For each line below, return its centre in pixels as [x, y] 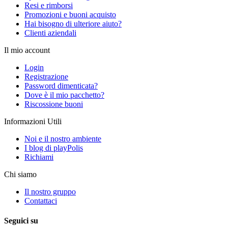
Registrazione [46, 76]
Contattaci [41, 201]
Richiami [39, 157]
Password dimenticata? [61, 85]
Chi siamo [20, 174]
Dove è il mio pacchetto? [64, 95]
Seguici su [21, 220]
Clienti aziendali [50, 33]
